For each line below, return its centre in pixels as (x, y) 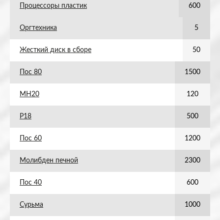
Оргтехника (38, 28)
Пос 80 (31, 72)
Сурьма (31, 205)
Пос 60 (31, 138)
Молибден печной (49, 161)
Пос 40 (31, 183)
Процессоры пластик (53, 6)
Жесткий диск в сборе (55, 50)
